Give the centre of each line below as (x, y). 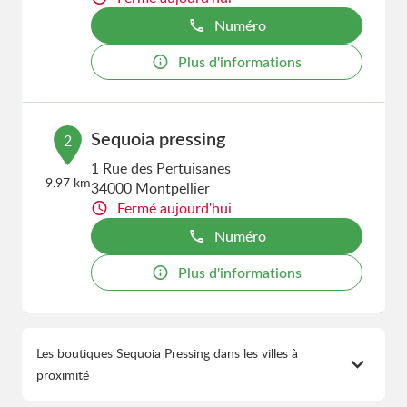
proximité (63, 375)
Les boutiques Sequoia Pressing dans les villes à (167, 353)
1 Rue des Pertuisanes (161, 168)
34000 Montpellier (151, 188)
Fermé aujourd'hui (175, 208)
